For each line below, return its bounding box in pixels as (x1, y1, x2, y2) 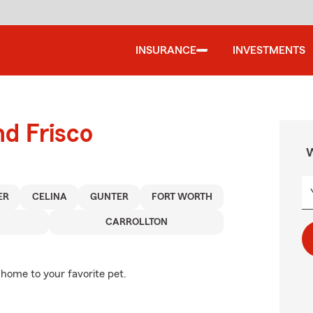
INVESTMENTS (233, 45, 305, 56)
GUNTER (89, 192, 129, 202)
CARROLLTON (105, 217, 168, 227)
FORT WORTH (151, 192, 212, 202)
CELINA (31, 192, 67, 202)
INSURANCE (136, 45, 196, 56)
